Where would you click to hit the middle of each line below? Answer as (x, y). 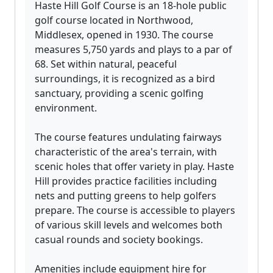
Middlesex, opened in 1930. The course (124, 35)
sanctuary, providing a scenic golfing (119, 94)
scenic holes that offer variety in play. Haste (134, 167)
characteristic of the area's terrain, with (126, 152)
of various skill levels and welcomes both (129, 225)
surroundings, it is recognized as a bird (125, 79)
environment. (66, 108)
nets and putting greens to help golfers (126, 196)
